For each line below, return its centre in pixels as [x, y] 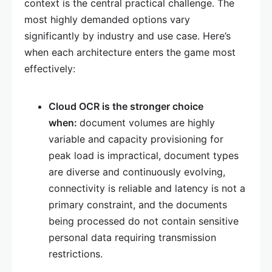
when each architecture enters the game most [130, 53]
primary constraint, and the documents [138, 205]
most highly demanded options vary [107, 20]
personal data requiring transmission [132, 238]
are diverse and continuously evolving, [137, 172]
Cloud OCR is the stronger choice [126, 107]
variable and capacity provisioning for [136, 139]
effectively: [50, 69]
